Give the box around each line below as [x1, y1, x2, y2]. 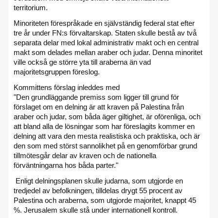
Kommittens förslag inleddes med [14, 83, 122, 91]
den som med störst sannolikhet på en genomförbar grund [14, 141, 197, 150]
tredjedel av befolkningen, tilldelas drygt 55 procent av [14, 186, 182, 195]
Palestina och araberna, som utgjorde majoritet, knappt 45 [14, 196, 196, 204]
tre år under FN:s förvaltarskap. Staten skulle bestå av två [14, 28, 197, 37]
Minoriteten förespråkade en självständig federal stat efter [14, 18, 195, 27]
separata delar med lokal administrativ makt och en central [14, 38, 199, 47]
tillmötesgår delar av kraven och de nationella [14, 151, 156, 160]
